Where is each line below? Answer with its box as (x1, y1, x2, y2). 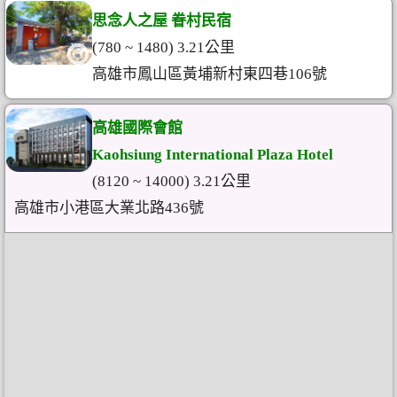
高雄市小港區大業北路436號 (14, 199, 204, 216)
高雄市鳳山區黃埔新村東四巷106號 (91, 66, 327, 82)
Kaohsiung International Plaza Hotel (91, 146, 333, 163)
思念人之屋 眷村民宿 (91, 12, 231, 29)
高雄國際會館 (91, 120, 183, 136)
